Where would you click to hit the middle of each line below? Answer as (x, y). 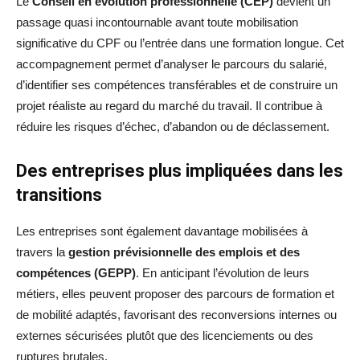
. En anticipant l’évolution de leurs (223, 273)
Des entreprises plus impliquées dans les (180, 171)
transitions (59, 195)
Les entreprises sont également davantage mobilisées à (162, 231)
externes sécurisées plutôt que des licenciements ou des (165, 336)
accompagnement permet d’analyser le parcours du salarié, (172, 64)
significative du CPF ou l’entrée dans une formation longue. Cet (180, 43)
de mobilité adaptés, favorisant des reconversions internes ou (176, 315)
